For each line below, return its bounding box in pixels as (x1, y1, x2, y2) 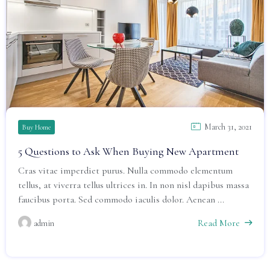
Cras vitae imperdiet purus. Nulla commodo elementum (18, 165, 233, 177)
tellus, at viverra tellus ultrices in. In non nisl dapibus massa (18, 179, 249, 191)
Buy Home (22, 123, 51, 131)
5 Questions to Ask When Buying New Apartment (18, 145, 239, 158)
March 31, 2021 (204, 122, 252, 132)
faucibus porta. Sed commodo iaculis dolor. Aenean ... (18, 193, 224, 206)
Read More (198, 217, 240, 229)
